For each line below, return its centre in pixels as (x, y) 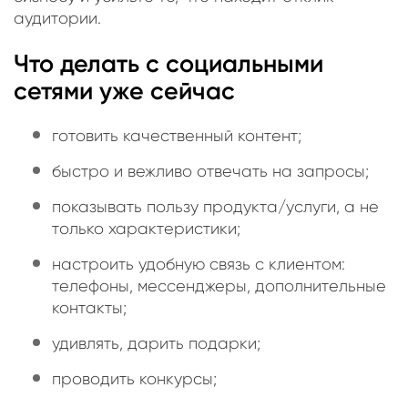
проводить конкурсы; (134, 379)
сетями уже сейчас (124, 91)
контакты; (89, 308)
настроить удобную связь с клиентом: (199, 265)
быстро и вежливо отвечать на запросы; (210, 172)
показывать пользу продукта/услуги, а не (215, 207)
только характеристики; (146, 229)
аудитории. (57, 19)
